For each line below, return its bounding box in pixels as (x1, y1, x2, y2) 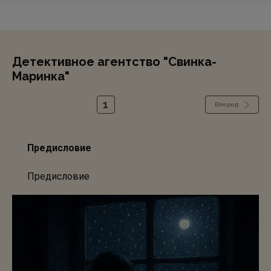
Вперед (215, 101, 238, 108)
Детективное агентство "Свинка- (12, 54, 217, 69)
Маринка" (12, 69, 70, 83)
